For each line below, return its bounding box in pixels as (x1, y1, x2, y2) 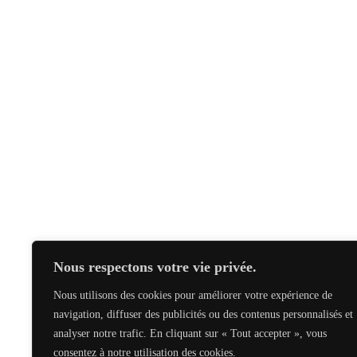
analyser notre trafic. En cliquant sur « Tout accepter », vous (53, 328, 327, 339)
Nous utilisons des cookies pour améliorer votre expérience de (53, 289, 332, 301)
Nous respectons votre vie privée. (53, 259, 257, 275)
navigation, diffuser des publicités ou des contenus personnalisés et (53, 308, 353, 320)
